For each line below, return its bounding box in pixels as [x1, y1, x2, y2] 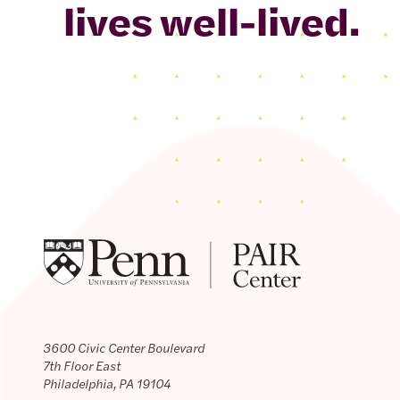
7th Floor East [43, 356, 121, 374]
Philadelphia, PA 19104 [43, 374, 171, 392]
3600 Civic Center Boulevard [43, 338, 204, 356]
